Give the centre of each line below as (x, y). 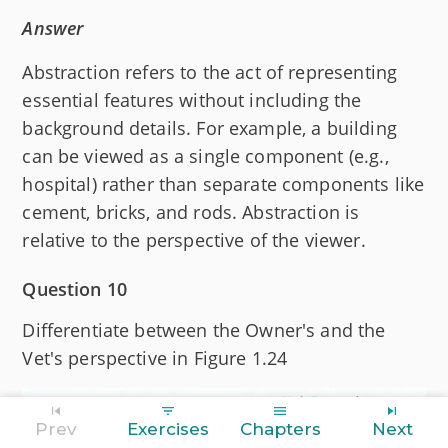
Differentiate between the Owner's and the (204, 330)
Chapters (280, 429)
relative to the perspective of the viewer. (194, 240)
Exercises (168, 429)
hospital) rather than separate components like (223, 184)
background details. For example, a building (209, 128)
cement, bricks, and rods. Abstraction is (191, 212)
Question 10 (75, 289)
